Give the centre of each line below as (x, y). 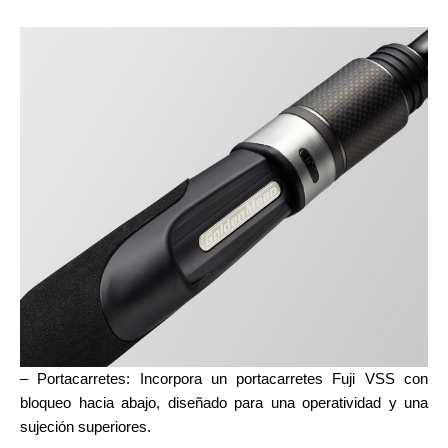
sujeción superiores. (85, 427)
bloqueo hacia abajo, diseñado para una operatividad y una (224, 403)
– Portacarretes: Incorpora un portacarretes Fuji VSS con (224, 379)
